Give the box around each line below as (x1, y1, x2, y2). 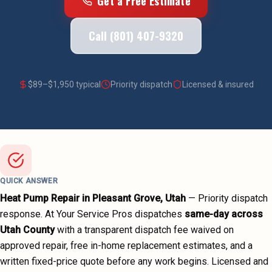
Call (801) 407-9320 (89, 28, 183, 44)
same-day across (185, 208, 263, 220)
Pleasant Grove (92, 192, 160, 204)
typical (74, 80, 101, 89)
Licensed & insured (182, 80, 254, 89)
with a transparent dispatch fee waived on (57, 224, 234, 236)
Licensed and (211, 256, 268, 267)
